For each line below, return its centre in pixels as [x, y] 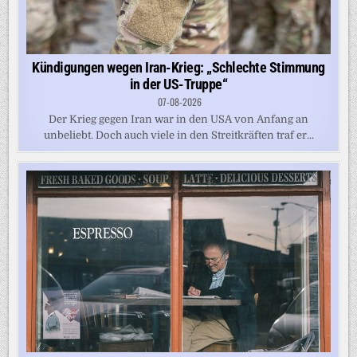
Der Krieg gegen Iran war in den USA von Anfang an [178, 119]
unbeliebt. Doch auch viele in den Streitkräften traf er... [178, 135]
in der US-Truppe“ [178, 84]
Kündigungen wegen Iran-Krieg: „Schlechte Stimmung [178, 67]
